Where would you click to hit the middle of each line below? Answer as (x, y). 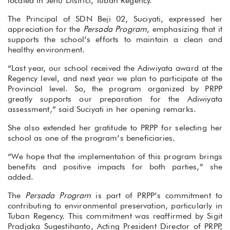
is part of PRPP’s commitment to (157, 196)
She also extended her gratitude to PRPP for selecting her (115, 128)
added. (21, 177)
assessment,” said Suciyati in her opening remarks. (102, 109)
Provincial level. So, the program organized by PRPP (115, 89)
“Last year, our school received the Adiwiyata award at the (115, 68)
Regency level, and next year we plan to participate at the (115, 79)
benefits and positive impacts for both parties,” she (115, 167)
